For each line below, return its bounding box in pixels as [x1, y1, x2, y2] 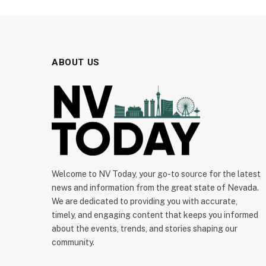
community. [52, 237, 94, 248]
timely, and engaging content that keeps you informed [52, 210, 258, 220]
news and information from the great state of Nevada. [52, 183, 259, 193]
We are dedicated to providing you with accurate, [52, 197, 237, 207]
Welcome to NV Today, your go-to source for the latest [52, 169, 261, 179]
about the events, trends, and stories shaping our [52, 224, 237, 234]
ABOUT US [52, 56, 100, 68]
